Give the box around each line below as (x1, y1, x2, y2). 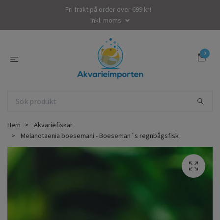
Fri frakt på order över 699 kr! (65, 5, 151, 14)
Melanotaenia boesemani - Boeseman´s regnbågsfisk (19, 131, 179, 140)
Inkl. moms (90, 16, 123, 25)
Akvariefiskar (34, 120, 73, 129)
